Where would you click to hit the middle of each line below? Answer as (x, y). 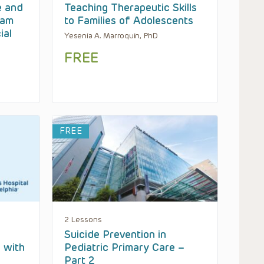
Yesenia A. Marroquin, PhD (111, 36)
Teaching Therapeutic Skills (131, 8)
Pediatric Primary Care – (124, 247)
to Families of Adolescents (129, 21)
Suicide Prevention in (115, 234)
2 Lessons (83, 219)
